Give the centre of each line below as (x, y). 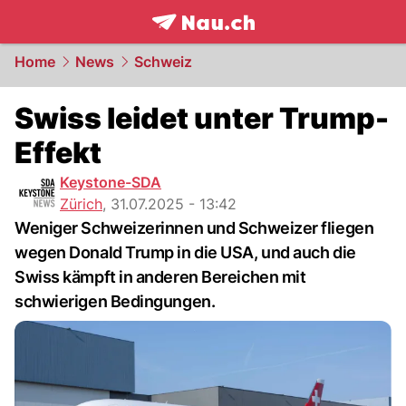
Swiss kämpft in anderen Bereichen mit (160, 277)
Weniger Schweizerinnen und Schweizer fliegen (194, 228)
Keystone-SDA (111, 182)
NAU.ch (261, 42)
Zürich (81, 204)
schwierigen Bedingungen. (115, 301)
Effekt (58, 153)
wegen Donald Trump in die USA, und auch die (185, 252)
